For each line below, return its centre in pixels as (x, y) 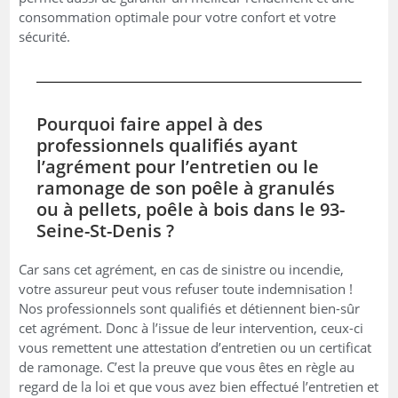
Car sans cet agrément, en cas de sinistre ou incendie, (182, 269)
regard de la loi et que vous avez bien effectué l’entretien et (199, 386)
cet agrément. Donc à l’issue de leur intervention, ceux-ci (191, 327)
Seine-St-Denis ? (106, 230)
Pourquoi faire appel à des (150, 123)
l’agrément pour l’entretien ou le (178, 166)
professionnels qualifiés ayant (167, 145)
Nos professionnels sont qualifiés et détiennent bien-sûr (190, 308)
